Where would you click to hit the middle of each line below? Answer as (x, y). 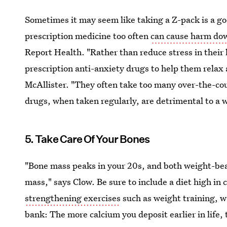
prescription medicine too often (88, 35)
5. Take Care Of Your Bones (87, 139)
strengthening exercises (73, 198)
